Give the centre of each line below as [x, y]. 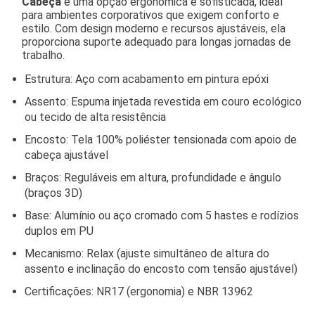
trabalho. [43, 55]
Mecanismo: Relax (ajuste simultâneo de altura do [147, 253]
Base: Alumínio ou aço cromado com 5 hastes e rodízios [162, 215]
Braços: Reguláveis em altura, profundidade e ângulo [153, 177]
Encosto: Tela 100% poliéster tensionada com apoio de [161, 139]
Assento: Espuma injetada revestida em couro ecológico [163, 101]
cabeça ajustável [66, 155]
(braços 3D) [53, 193]
